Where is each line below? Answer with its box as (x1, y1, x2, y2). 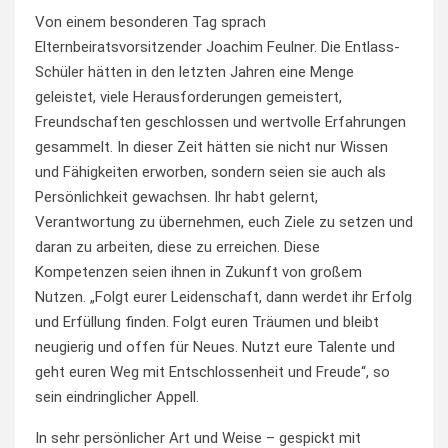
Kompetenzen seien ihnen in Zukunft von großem (35, 263, 362, 282)
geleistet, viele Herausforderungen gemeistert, (35, 88, 342, 107)
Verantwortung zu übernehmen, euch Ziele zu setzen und (35, 213, 413, 232)
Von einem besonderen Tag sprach (35, 13, 266, 32)
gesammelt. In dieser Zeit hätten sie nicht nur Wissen (35, 138, 388, 157)
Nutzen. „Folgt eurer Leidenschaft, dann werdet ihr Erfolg (35, 288, 412, 307)
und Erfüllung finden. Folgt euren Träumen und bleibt (35, 313, 379, 332)
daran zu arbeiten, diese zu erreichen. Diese (35, 238, 320, 257)
